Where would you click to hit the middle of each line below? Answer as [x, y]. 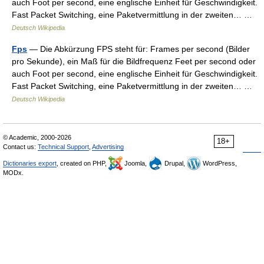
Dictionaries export [30, 163]
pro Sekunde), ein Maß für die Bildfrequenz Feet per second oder [134, 61]
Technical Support [63, 147]
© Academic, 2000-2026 [37, 137]
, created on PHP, [82, 163]
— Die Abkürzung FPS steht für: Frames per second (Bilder [138, 49]
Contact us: [20, 147]
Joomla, [136, 163]
